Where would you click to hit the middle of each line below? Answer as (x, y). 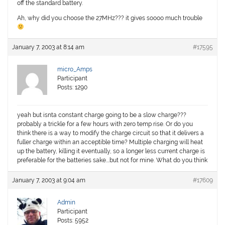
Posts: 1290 (73, 88)
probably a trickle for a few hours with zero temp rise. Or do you (105, 124)
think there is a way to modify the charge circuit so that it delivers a (111, 133)
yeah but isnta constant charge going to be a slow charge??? (102, 115)
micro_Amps (75, 70)
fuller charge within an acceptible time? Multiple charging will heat (110, 142)
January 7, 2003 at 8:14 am (48, 47)
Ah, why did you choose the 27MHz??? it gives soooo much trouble (110, 18)
